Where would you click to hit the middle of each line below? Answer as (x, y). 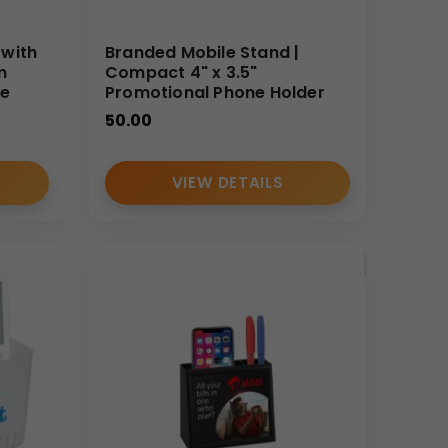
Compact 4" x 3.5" (181, 73)
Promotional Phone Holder (215, 93)
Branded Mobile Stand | (202, 53)
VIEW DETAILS (227, 183)
